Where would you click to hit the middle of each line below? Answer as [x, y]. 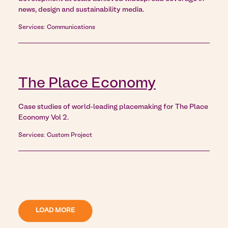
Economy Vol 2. [44, 118]
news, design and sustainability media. [81, 10]
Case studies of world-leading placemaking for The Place [113, 107]
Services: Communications [57, 27]
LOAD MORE [55, 211]
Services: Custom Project [55, 135]
